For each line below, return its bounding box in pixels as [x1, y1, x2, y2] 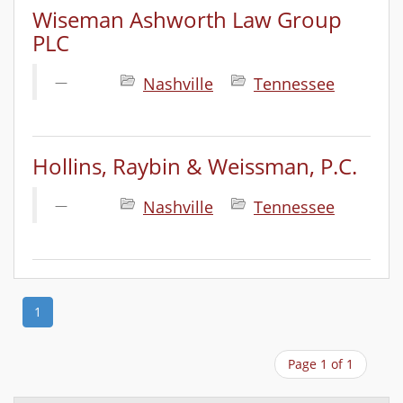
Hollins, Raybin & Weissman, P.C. [32, 151, 357, 181]
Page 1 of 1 [288, 355, 354, 372]
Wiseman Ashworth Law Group [32, 4, 342, 34]
